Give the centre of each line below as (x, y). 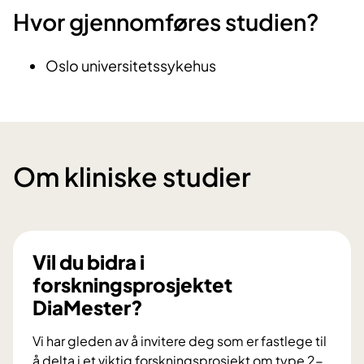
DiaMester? (88, 307)
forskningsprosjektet (132, 284)
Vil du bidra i (89, 261)
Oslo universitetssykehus (131, 65)
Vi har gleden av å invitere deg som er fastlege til (180, 340)
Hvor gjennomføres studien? (166, 22)
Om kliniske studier (132, 176)
